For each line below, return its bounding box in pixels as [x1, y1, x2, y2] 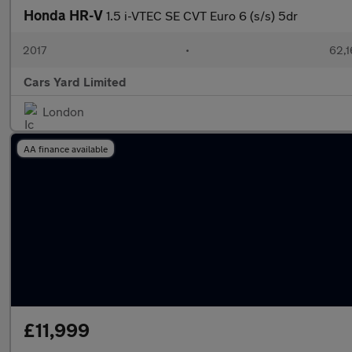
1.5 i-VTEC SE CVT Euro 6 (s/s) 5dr [106, 8, 298, 23]
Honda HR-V [24, 6, 106, 24]
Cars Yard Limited [24, 74, 126, 89]
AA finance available [24, 143, 108, 154]
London [42, 104, 84, 119]
